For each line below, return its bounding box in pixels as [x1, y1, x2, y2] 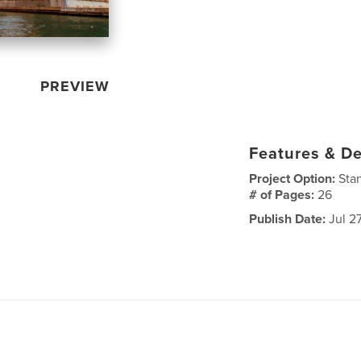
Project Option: [249, 171, 339, 188]
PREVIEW [40, 77, 110, 96]
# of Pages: [249, 187, 318, 204]
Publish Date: [249, 211, 326, 228]
